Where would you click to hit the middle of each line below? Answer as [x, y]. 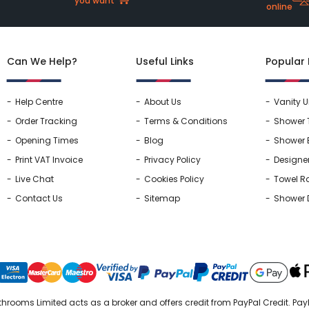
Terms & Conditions [186, 121]
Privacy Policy [173, 159]
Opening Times [47, 140]
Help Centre [39, 101]
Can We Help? [42, 61]
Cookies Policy [175, 179]
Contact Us [39, 198]
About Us [163, 101]
